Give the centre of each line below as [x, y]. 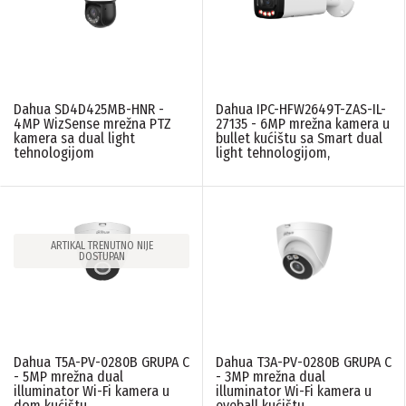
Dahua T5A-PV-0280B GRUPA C [101, 362]
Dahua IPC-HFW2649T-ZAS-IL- [301, 110]
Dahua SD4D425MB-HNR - [89, 110]
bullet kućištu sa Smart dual [299, 139]
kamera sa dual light [74, 139]
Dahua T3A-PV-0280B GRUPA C [304, 362]
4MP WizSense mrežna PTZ [92, 124]
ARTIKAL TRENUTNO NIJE [101, 246]
